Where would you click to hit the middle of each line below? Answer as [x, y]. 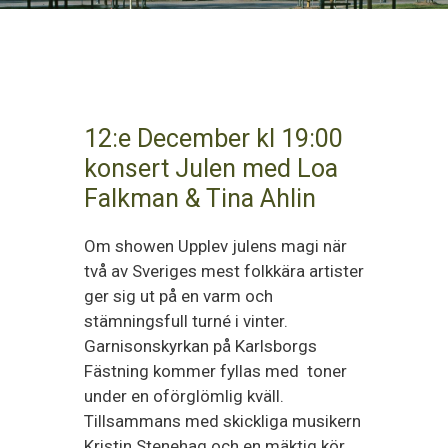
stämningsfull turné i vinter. [186, 321]
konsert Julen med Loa [211, 168]
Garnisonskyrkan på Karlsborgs [200, 346]
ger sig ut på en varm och [178, 296]
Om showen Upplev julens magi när [215, 246]
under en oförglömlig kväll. [184, 396]
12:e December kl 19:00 [213, 138]
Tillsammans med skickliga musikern [222, 421]
